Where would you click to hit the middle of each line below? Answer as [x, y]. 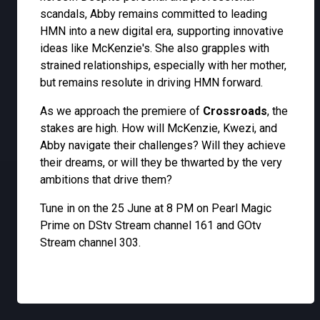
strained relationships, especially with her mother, [163, 66]
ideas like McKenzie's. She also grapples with [155, 49]
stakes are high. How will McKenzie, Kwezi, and [159, 129]
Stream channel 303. [90, 243]
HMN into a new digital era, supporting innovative [162, 31]
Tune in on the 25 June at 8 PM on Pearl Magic [156, 209]
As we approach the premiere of [121, 111]
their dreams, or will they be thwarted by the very [161, 163]
